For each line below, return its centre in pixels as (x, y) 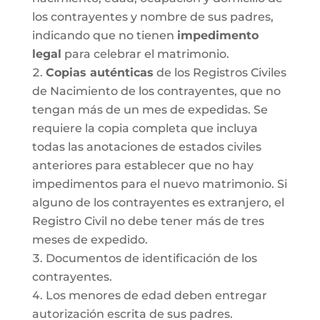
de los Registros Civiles (220, 72)
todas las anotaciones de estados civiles (146, 147)
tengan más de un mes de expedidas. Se (150, 110)
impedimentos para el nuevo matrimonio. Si (159, 184)
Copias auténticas (99, 72)
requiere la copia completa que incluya (145, 128)
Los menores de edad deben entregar (156, 295)
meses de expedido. (90, 240)
